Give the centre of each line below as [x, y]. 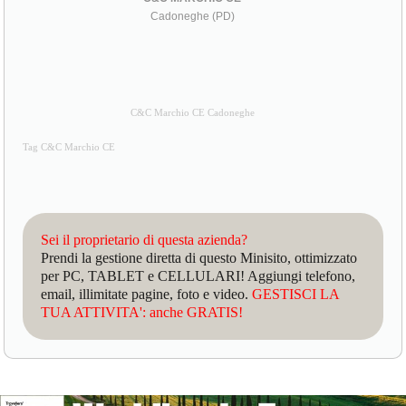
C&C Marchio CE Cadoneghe [192, 113]
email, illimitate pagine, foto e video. [147, 295]
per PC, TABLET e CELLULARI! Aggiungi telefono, [198, 276]
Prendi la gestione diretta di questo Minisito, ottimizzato [199, 258]
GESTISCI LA [296, 295]
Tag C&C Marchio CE [69, 148]
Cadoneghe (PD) [192, 17]
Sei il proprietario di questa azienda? [145, 240]
